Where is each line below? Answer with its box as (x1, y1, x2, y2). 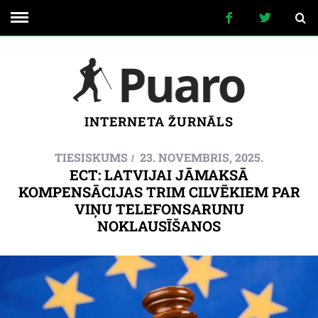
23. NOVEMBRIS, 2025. (140, 150, 263, 165)
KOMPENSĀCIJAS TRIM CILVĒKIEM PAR (18, 182, 300, 201)
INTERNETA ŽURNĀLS (84, 113, 234, 130)
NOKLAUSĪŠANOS (97, 216, 221, 235)
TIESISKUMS (55, 150, 128, 165)
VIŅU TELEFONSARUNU (74, 199, 244, 218)
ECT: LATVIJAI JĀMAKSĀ (70, 165, 248, 184)
